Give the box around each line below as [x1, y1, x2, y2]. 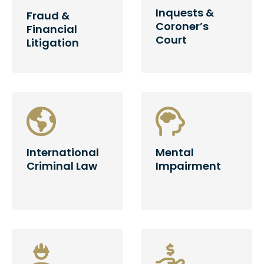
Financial [27, 22, 77, 37]
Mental [156, 145, 194, 160]
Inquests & [156, 5, 214, 20]
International [27, 145, 99, 160]
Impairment [156, 159, 221, 173]
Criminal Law [27, 159, 97, 173]
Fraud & [27, 8, 70, 23]
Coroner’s [156, 18, 209, 34]
